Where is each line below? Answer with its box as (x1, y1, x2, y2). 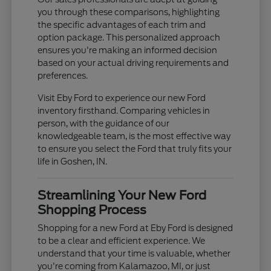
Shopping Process (38, 203, 147, 218)
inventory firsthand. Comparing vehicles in (38, 106, 211, 116)
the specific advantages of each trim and (38, 20, 206, 30)
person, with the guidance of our (38, 119, 170, 129)
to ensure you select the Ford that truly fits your (38, 144, 232, 154)
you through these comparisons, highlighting (38, 7, 220, 18)
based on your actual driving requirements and (38, 58, 229, 68)
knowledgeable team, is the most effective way (38, 131, 231, 142)
